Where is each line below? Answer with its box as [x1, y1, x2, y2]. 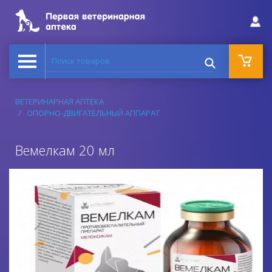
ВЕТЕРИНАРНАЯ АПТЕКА [15, 96, 104, 107]
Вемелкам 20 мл [15, 141, 115, 159]
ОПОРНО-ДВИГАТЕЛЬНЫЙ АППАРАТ [27, 107, 160, 118]
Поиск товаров [46, 50, 114, 63]
